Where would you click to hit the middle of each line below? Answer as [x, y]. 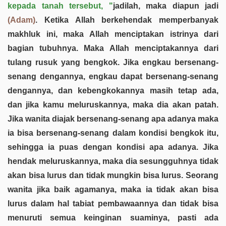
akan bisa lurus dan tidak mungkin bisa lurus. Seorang [113, 175]
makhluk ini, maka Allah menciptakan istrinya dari [113, 34]
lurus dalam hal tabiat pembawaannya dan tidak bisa [113, 203]
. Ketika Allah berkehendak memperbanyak [127, 20]
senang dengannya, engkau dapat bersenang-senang [113, 76]
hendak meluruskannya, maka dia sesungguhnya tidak [113, 161]
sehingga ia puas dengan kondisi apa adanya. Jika [113, 147]
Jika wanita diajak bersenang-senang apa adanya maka [113, 119]
